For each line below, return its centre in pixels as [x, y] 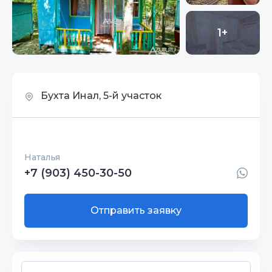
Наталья [42, 157]
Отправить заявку [136, 210]
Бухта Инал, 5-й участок [100, 96]
